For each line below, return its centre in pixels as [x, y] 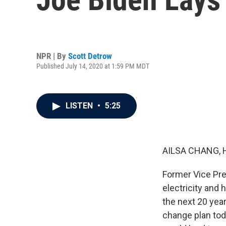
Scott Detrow [90, 56]
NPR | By [52, 56]
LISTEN [80, 106]
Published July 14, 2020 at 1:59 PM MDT [93, 66]
